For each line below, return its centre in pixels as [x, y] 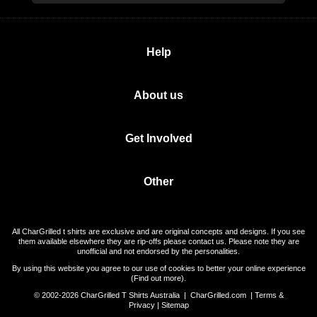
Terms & [269, 295]
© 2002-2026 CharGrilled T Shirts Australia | [112, 295]
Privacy [142, 305]
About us [158, 95]
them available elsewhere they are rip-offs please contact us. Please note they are [158, 241]
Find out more [157, 278]
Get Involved [158, 138]
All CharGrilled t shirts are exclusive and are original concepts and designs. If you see [158, 231]
